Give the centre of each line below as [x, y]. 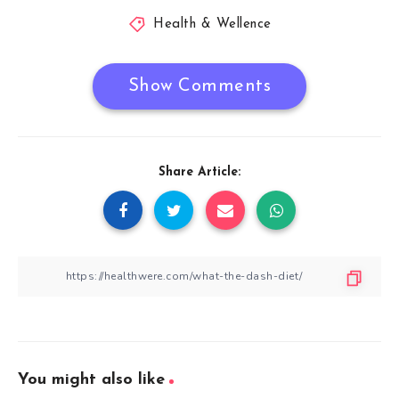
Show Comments [199, 86]
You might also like [91, 379]
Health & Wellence [212, 24]
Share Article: [199, 172]
